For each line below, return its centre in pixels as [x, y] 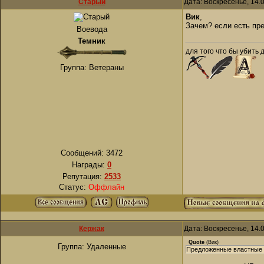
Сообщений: [83, 153]
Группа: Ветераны [92, 67]
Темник [92, 41]
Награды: [90, 165]
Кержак [92, 229]
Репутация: [83, 176]
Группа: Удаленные [92, 247]
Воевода [92, 29]
